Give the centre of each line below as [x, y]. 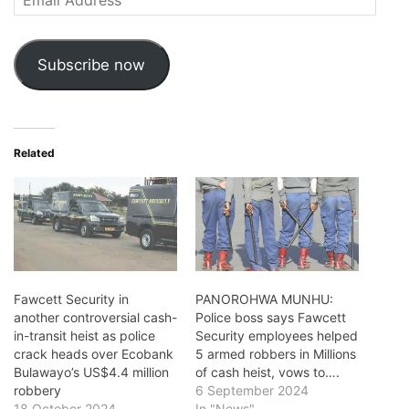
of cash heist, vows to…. [267, 372]
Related [34, 153]
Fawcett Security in [71, 299]
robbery [37, 390]
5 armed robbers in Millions [276, 353]
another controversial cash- [95, 317]
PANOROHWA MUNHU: [264, 299]
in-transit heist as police [84, 335]
